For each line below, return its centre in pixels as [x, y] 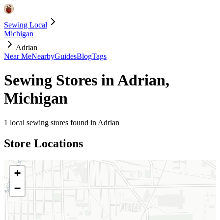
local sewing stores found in [53, 122]
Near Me [18, 56]
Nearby [43, 56]
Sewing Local [26, 25]
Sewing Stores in [61, 80]
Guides [66, 56]
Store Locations [43, 143]
